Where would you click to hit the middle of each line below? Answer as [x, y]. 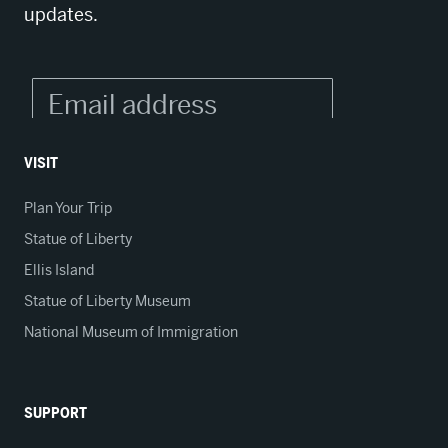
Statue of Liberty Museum [107, 301]
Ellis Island [59, 270]
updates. [61, 14]
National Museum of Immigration [131, 332]
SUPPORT [55, 413]
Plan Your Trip [68, 208]
